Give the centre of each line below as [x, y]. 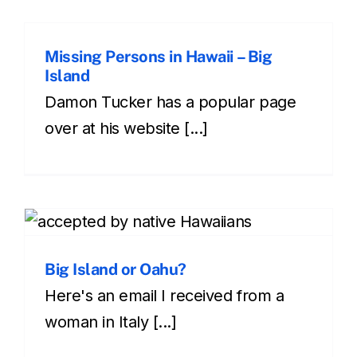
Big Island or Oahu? [116, 269]
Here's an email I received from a [165, 295]
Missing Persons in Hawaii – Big [159, 56]
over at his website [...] [127, 128]
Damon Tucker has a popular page [171, 102]
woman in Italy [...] [111, 322]
